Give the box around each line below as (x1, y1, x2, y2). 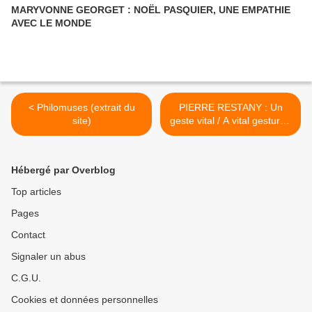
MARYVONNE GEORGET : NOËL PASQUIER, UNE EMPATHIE (11, 4, 290, 16)
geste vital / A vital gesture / (170, 115, 291, 127)
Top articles (11, 186, 61, 198)
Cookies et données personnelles (11, 294, 158, 306)
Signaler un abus (11, 251, 86, 263)
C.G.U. (11, 272, 41, 284)
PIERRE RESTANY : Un (178, 102, 283, 114)
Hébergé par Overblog (11, 164, 116, 176)
